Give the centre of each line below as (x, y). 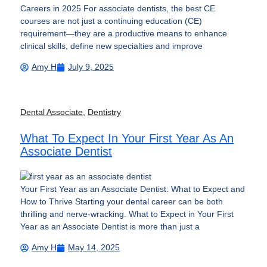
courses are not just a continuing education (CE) (111, 21)
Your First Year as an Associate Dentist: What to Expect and (133, 189)
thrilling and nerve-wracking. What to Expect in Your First (127, 214)
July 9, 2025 (91, 67)
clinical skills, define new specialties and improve (111, 46)
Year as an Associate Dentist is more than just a (110, 226)
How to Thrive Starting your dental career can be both (122, 201)
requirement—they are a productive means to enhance (124, 33)
